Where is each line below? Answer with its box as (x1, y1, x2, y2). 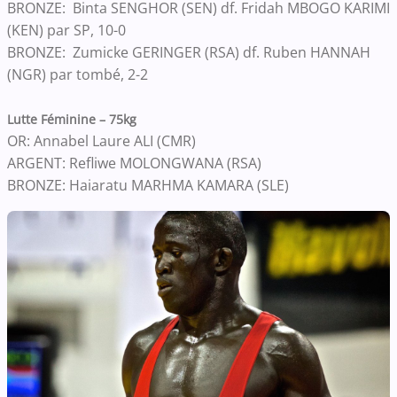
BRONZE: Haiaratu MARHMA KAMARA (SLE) (7, 175, 289, 195)
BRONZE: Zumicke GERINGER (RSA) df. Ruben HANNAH (7, 42, 370, 62)
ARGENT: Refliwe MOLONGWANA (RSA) (7, 152, 261, 173)
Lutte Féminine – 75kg (7, 110, 136, 128)
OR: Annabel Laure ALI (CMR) (7, 130, 196, 151)
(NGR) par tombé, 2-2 (7, 64, 152, 84)
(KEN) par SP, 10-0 (7, 19, 129, 40)
